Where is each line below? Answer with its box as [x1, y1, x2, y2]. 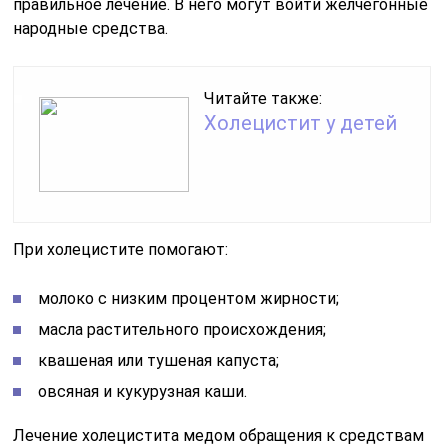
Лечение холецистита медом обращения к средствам [13, 426, 425, 446]
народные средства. [13, 19, 169, 39]
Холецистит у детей [204, 111, 398, 136]
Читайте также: [204, 89, 323, 109]
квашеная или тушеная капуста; [38, 351, 280, 371]
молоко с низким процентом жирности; [38, 289, 340, 309]
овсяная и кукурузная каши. [38, 382, 248, 402]
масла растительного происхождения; [38, 320, 327, 340]
